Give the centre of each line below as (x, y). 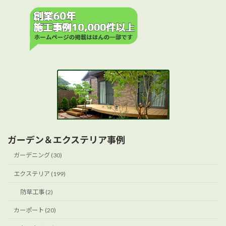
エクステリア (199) (40, 174)
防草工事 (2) (36, 192)
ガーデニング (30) (38, 155)
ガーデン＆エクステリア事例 (66, 139)
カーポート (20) (35, 210)
